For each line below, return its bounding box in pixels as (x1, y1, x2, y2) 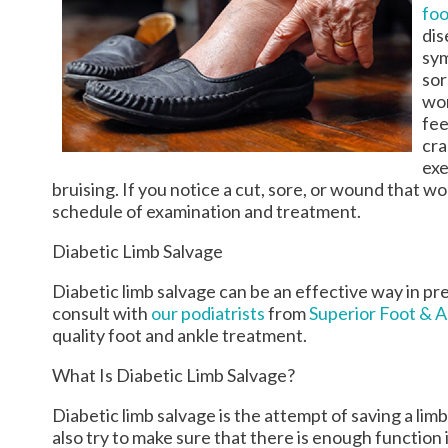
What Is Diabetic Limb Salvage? (52, 364, 295, 387)
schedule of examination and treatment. (52, 200, 364, 223)
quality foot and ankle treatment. (52, 324, 307, 347)
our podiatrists (151, 302, 265, 325)
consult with (52, 302, 151, 325)
